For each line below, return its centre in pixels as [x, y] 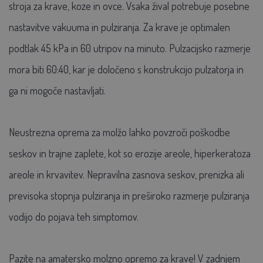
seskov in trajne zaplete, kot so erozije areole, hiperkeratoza [130, 153]
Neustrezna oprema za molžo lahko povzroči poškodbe [119, 132]
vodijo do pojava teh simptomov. [74, 216]
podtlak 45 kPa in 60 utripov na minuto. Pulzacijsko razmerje [130, 48]
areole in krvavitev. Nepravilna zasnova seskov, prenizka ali [127, 174]
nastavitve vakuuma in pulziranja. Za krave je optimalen [119, 27]
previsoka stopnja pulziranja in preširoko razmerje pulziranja [129, 195]
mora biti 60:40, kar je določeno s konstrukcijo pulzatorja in [126, 69]
